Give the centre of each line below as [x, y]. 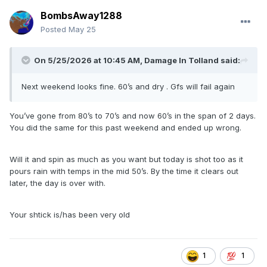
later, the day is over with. [59, 183]
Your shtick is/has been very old [71, 215]
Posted [55, 30]
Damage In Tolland [181, 60]
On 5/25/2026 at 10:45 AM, [89, 60]
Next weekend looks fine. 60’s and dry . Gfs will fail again [129, 87]
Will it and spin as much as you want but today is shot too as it [126, 159]
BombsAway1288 [81, 16]
